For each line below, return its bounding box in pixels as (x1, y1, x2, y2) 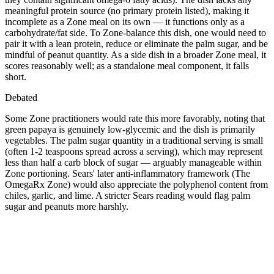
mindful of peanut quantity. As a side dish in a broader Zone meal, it (5, 49, 266, 60)
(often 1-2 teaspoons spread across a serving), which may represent (5, 146, 262, 157)
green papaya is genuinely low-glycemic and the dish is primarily (5, 124, 255, 135)
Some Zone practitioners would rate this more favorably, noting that (5, 113, 265, 124)
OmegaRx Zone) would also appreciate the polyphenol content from (5, 179, 268, 190)
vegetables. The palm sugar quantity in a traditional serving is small (5, 135, 263, 146)
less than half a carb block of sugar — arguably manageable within (5, 157, 262, 168)
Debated (5, 92, 37, 103)
